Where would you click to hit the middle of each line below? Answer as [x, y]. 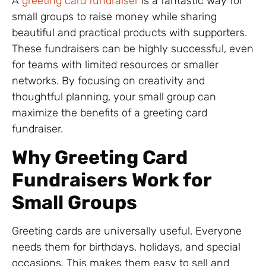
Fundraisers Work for [112, 180]
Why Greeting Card [100, 157]
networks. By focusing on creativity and [108, 81]
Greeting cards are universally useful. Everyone [127, 231]
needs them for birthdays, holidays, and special [126, 247]
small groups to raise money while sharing [114, 17]
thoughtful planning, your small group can [114, 97]
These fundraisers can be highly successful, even [133, 49]
